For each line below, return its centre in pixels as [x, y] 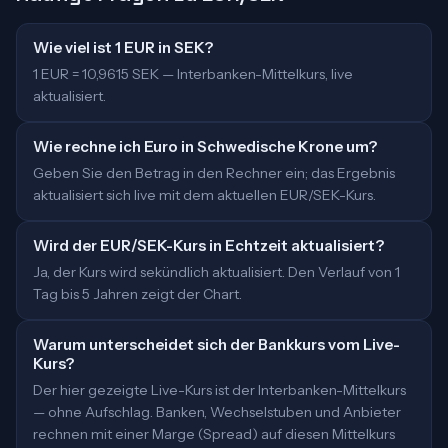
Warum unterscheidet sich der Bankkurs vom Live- [216, 344]
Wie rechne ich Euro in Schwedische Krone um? [205, 146]
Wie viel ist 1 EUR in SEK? [123, 47]
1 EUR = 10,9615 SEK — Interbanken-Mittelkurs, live [193, 74]
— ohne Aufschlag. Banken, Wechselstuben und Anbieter [217, 412]
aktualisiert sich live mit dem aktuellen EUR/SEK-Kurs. [204, 195]
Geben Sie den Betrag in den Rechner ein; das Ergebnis [214, 173]
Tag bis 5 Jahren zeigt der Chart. [137, 294]
